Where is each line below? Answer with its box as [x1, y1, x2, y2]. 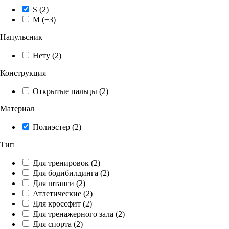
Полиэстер [33, 122, 70, 131]
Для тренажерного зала [33, 209, 113, 218]
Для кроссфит [33, 199, 81, 208]
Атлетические [33, 189, 81, 198]
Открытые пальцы [33, 86, 97, 96]
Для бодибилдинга [33, 168, 98, 177]
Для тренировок [33, 158, 89, 167]
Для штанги [33, 178, 74, 188]
